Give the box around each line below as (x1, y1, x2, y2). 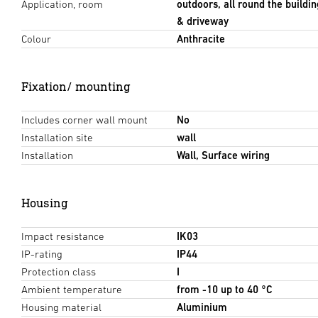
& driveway (176, 15, 229, 28)
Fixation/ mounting (21, 79, 131, 94)
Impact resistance (21, 230, 104, 243)
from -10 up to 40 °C (176, 283, 273, 296)
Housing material (21, 301, 102, 314)
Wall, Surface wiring (176, 149, 270, 162)
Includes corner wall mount (21, 114, 148, 126)
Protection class (21, 265, 96, 278)
